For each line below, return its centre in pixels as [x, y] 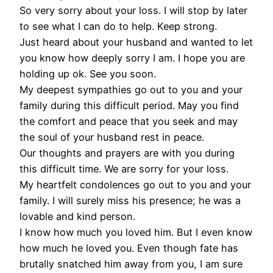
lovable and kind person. [77, 216]
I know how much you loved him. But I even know [136, 232]
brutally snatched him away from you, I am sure [131, 264]
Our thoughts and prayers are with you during [127, 153]
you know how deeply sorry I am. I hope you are [132, 58]
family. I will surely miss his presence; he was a [130, 200]
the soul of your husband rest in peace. [112, 137]
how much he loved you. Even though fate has [129, 248]
